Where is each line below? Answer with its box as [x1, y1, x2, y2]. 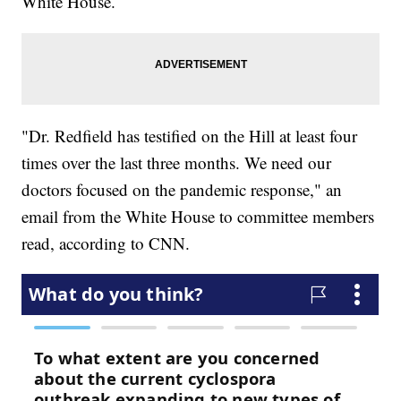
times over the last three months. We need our [21, 151, 332, 175]
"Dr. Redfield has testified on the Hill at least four [21, 124, 358, 148]
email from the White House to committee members [21, 205, 375, 228]
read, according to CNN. [21, 232, 191, 255]
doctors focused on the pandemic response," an [21, 178, 343, 201]
